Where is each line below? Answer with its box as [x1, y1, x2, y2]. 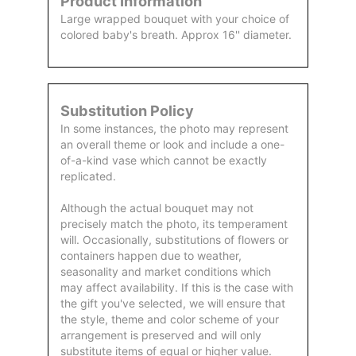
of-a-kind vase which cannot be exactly [60, 153, 267, 168]
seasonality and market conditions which [60, 265, 271, 279]
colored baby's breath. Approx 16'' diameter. [60, 28, 292, 42]
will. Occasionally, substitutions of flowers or [60, 233, 288, 247]
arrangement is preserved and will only [60, 328, 261, 342]
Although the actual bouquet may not [60, 201, 253, 215]
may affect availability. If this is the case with [60, 281, 293, 295]
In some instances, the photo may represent [60, 122, 288, 136]
